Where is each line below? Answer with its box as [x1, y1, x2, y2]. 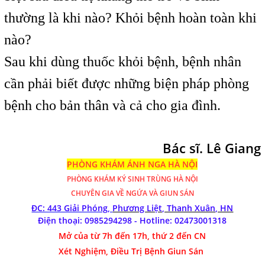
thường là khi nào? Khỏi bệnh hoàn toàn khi [4, 10, 257, 26]
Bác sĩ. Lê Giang [163, 139, 261, 157]
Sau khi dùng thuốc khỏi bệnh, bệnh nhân [4, 54, 241, 70]
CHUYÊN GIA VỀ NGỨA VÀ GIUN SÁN [70, 188, 194, 199]
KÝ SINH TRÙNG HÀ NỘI [117, 174, 198, 185]
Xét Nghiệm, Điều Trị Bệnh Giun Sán [59, 245, 206, 257]
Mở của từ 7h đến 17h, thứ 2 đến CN [59, 230, 206, 242]
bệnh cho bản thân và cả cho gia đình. [4, 98, 221, 114]
